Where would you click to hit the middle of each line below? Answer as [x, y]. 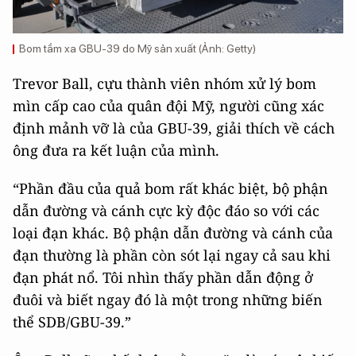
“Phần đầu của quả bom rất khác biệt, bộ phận [170, 189]
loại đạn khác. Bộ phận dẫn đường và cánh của [173, 233]
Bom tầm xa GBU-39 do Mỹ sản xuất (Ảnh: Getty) [137, 49]
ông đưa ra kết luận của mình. [116, 151]
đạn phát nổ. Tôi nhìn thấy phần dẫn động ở [163, 278]
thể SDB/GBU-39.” [72, 322]
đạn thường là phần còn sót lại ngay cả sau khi [172, 255]
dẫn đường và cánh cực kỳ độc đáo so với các [166, 211]
